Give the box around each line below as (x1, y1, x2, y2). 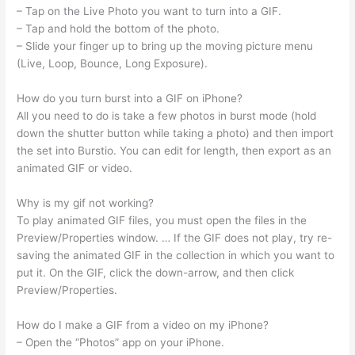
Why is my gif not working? (17, 196, 155, 209)
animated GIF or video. (17, 162, 133, 175)
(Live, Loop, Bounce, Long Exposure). (17, 57, 208, 71)
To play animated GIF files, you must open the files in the (17, 213, 307, 227)
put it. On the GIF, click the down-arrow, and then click (17, 265, 295, 279)
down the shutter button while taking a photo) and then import (17, 127, 334, 140)
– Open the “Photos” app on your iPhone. (17, 335, 225, 349)
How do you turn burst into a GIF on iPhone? (17, 92, 243, 105)
